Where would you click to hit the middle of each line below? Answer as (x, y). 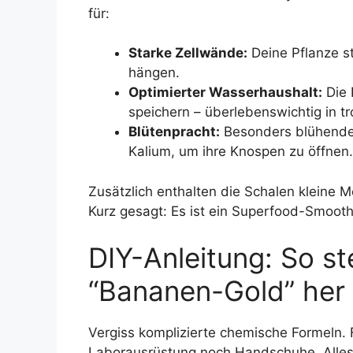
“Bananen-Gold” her (217, 291)
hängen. (154, 73)
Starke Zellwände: (188, 53)
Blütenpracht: (174, 132)
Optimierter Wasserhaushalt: (225, 93)
